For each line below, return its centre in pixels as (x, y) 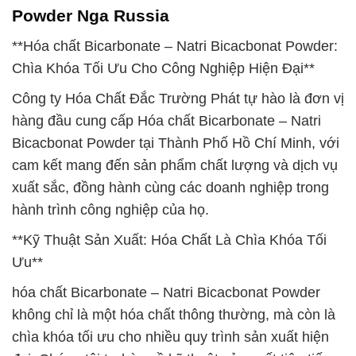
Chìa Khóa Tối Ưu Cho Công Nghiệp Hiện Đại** (163, 68)
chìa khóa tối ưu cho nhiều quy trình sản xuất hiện (170, 337)
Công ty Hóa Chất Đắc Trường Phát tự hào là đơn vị (178, 99)
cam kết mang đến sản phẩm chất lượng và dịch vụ (175, 165)
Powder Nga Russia (91, 16)
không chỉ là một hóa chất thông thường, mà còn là (174, 315)
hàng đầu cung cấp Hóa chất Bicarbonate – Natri (166, 121)
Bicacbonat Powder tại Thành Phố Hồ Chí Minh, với (176, 143)
